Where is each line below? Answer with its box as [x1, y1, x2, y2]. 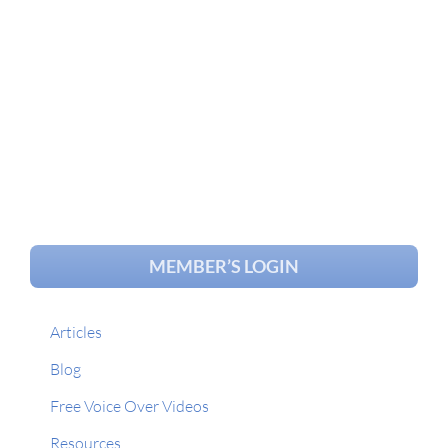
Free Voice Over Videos [50, 395, 209, 416]
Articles [50, 321, 102, 342]
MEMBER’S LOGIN [149, 254, 299, 277]
